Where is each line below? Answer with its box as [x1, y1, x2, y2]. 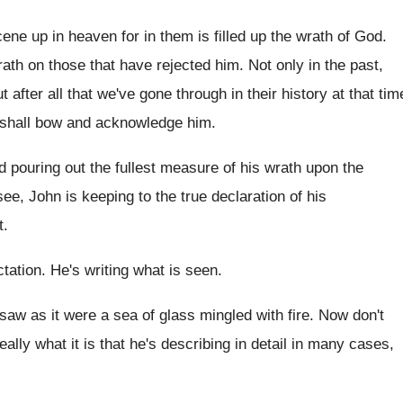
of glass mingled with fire [142, 307, 309, 324]
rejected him [157, 57, 239, 74]
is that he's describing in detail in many [84, 336, 345, 353]
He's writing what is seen [50, 262, 218, 279]
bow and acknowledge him [35, 114, 211, 131]
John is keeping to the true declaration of [29, 188, 302, 205]
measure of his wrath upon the [160, 159, 363, 176]
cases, [349, 336, 394, 353]
